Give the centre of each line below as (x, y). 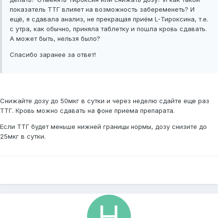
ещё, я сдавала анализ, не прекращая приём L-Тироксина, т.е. (109, 19)
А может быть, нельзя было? (55, 39)
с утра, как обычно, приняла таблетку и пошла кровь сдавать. (108, 29)
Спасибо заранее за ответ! (53, 55)
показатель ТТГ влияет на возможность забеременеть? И (102, 9)
